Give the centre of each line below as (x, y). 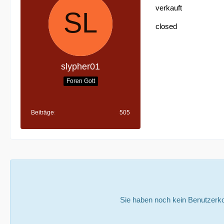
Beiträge (42, 112)
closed (166, 26)
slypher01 (80, 66)
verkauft (169, 8)
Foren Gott (80, 81)
